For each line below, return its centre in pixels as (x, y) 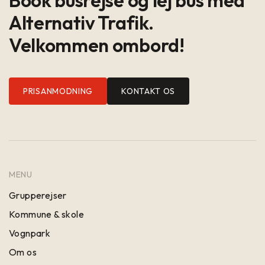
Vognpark (30, 233)
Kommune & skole (46, 214)
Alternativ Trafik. (81, 22)
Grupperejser (38, 195)
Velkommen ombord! (97, 45)
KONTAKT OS (148, 91)
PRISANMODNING (58, 91)
